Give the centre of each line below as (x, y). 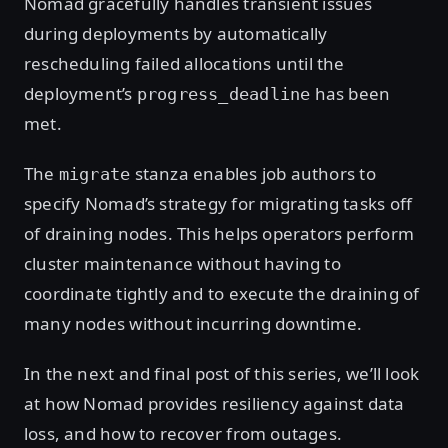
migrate (94, 174)
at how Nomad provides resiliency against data (214, 404)
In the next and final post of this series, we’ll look (222, 374)
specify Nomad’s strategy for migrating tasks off (218, 204)
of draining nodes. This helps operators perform (219, 234)
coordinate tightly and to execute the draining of (222, 294)
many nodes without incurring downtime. (193, 324)
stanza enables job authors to (253, 174)
